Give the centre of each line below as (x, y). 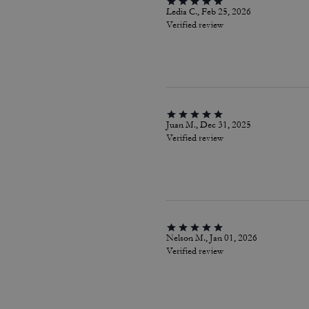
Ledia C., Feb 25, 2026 (208, 11)
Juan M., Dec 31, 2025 (208, 124)
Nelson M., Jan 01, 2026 (211, 238)
